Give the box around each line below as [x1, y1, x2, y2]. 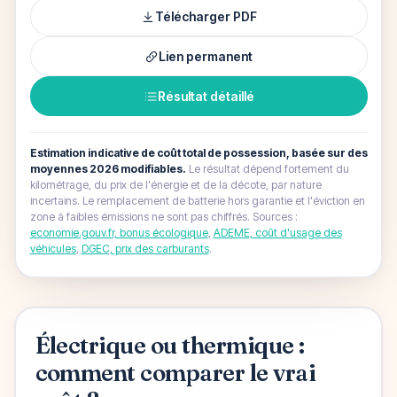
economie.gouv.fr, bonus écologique [29, 226, 208, 239]
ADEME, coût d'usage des [213, 226, 342, 239]
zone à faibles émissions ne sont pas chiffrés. [29, 210, 250, 223]
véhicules [29, 242, 76, 255]
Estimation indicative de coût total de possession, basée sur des [29, 146, 368, 160]
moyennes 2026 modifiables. [29, 162, 186, 175]
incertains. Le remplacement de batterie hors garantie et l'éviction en [29, 194, 365, 207]
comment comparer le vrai [35, 359, 316, 387]
